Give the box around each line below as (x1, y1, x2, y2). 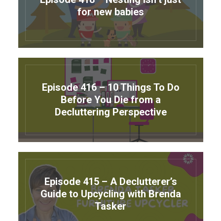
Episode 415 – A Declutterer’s (44, 176, 177, 188)
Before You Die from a (60, 94, 161, 106)
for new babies (77, 5, 144, 18)
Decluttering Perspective (54, 106, 167, 118)
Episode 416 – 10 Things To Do (41, 81, 180, 94)
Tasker (95, 200, 126, 213)
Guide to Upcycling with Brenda (40, 188, 181, 200)
